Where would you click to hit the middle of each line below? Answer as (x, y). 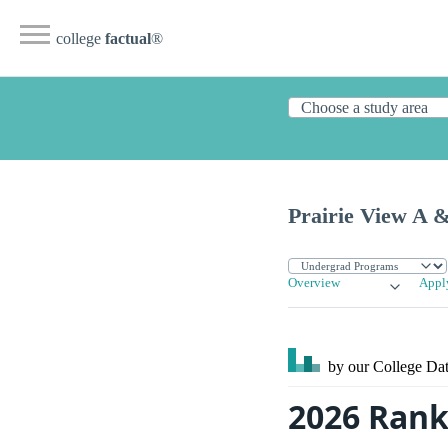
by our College (375, 367)
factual (128, 38)
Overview (314, 283)
